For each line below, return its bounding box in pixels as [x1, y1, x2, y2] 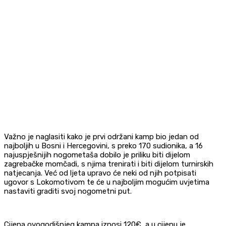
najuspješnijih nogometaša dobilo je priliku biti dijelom [4, 150, 190, 159]
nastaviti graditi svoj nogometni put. [4, 187, 132, 196]
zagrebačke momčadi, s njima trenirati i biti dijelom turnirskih [4, 159, 213, 168]
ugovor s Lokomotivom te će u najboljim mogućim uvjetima [4, 178, 209, 187]
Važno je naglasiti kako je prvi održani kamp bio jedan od [4, 132, 199, 141]
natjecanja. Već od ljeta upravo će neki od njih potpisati [4, 168, 196, 178]
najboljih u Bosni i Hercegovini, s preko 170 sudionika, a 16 [4, 141, 203, 150]
